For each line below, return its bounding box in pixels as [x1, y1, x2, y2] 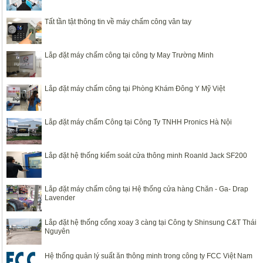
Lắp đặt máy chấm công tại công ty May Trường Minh [45, 51, 214, 59]
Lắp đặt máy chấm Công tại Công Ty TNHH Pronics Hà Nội [45, 118, 232, 126]
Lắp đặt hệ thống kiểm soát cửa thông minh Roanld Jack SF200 [45, 151, 247, 160]
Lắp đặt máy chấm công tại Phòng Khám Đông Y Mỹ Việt [45, 85, 225, 93]
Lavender [45, 194, 75, 202]
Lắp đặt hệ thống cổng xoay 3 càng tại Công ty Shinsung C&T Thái [45, 218, 257, 227]
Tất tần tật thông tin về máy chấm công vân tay [45, 18, 191, 26]
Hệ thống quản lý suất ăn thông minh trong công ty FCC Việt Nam [45, 252, 252, 260]
